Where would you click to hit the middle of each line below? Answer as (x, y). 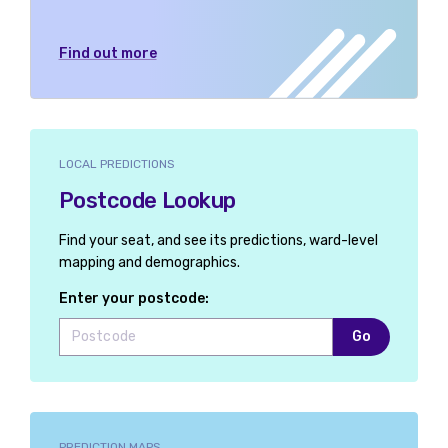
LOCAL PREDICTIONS (116, 164)
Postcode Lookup (147, 200)
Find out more (107, 53)
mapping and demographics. (149, 262)
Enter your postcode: (133, 298)
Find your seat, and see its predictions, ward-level (218, 240)
